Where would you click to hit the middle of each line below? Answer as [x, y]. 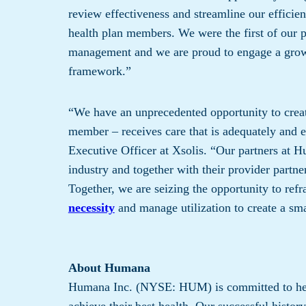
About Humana [109, 268]
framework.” [99, 71]
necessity [91, 208]
